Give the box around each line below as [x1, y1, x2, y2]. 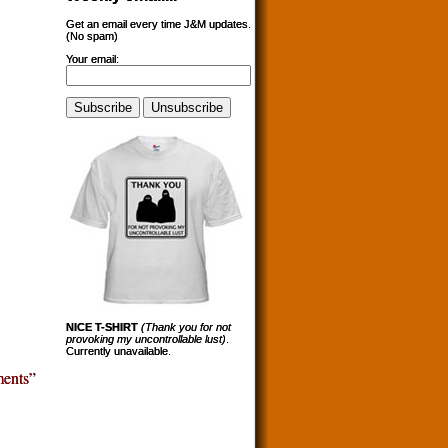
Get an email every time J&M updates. [66, 18, 251, 31]
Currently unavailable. [66, 345, 171, 358]
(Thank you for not [141, 321, 231, 334]
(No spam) [66, 30, 118, 43]
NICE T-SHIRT [66, 321, 138, 334]
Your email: [66, 53, 119, 66]
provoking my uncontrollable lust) [66, 333, 226, 346]
